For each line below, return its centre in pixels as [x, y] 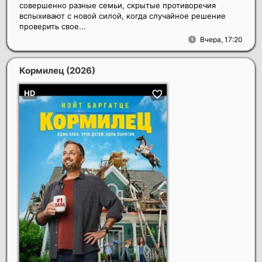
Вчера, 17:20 [221, 39]
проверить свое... [53, 26]
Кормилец [43, 70]
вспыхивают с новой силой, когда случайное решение [123, 15]
